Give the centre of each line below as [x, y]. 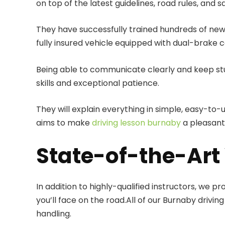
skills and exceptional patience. [98, 83]
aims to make [64, 123]
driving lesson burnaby [136, 123]
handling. [54, 213]
